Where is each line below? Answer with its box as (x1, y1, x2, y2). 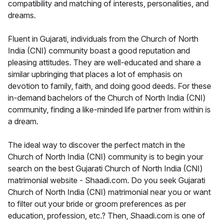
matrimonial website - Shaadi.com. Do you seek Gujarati (8, 175, 205, 186)
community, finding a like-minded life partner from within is (8, 105, 211, 115)
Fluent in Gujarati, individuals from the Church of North (8, 34, 198, 44)
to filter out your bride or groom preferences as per (8, 199, 186, 209)
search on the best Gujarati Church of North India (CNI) (8, 164, 203, 174)
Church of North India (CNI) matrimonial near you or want (8, 187, 211, 197)
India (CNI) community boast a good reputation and (8, 46, 190, 56)
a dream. (8, 116, 38, 127)
